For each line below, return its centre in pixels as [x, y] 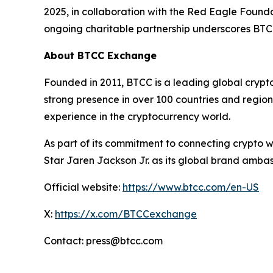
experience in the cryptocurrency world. [137, 116]
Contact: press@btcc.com [103, 241]
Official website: [83, 187]
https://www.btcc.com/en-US [191, 187]
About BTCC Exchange [100, 55]
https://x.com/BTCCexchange [126, 214]
